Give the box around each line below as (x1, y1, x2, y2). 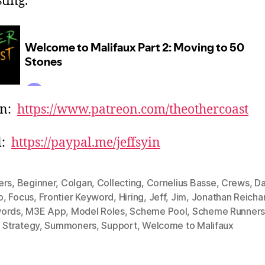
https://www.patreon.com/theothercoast (17, 102, 248, 118)
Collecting (96, 177, 142, 189)
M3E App (25, 205, 66, 218)
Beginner (17, 177, 56, 189)
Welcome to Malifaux (142, 219, 234, 232)
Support (101, 219, 137, 232)
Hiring (118, 191, 144, 203)
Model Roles (70, 205, 125, 218)
